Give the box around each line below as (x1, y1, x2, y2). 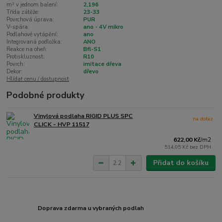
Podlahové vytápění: (6, 31, 58, 39)
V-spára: (6, 23, 30, 31)
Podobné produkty (6, 89, 85, 101)
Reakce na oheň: (6, 46, 48, 54)
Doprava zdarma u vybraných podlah (38, 204, 144, 212)
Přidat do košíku (153, 158, 209, 168)
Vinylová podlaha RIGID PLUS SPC (34, 112, 133, 120)
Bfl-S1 (83, 46, 101, 54)
